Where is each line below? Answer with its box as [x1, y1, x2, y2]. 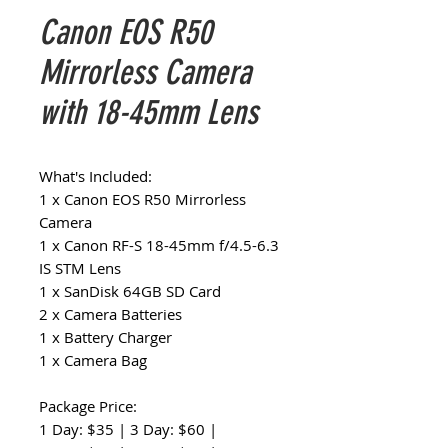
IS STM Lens [39, 258, 121, 278]
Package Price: [39, 396, 137, 416]
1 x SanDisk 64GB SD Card [39, 281, 221, 301]
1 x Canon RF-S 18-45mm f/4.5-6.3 [39, 235, 279, 255]
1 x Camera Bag [39, 350, 147, 370]
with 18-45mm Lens [39, 92, 258, 133]
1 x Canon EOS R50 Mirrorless [39, 189, 246, 209]
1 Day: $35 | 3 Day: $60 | [39, 419, 217, 439]
